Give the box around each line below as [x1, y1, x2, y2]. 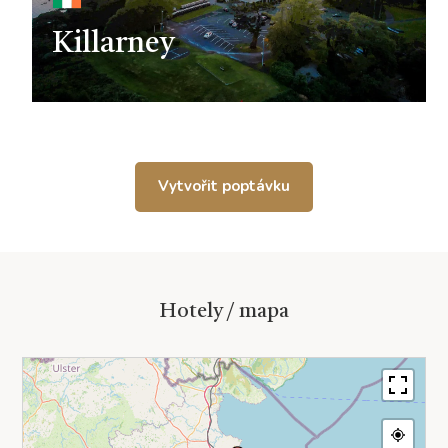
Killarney [52, 28, 176, 59]
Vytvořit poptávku [158, 176, 290, 197]
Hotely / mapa [159, 301, 289, 322]
